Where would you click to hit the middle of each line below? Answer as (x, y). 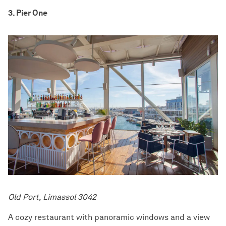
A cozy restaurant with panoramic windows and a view (109, 217)
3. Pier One (28, 13)
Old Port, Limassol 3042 (52, 197)
